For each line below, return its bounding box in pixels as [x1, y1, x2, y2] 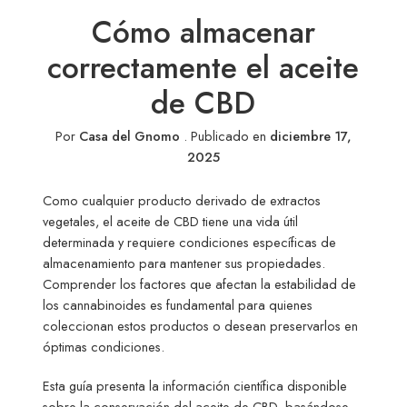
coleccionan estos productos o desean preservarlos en [43, 316, 359, 336]
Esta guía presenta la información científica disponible [43, 376, 348, 396]
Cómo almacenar [91, 10, 315, 55]
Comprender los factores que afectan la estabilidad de [43, 274, 357, 294]
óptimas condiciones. [43, 337, 165, 357]
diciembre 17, [269, 126, 352, 146]
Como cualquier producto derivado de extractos [43, 191, 322, 211]
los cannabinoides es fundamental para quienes [43, 295, 313, 315]
